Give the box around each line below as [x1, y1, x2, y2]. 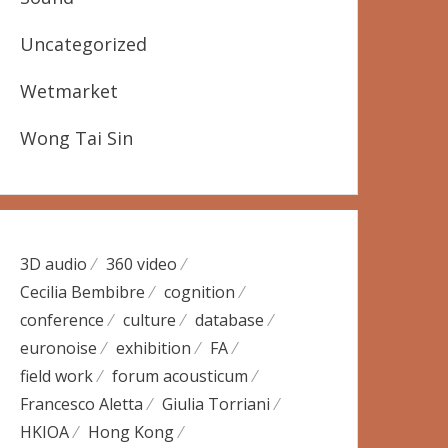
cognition [164, 281, 236, 303]
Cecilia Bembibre [20, 281, 146, 303]
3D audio [20, 253, 88, 275]
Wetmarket [20, 79, 119, 103]
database [195, 309, 265, 331]
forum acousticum [112, 365, 249, 387]
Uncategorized [20, 32, 148, 56]
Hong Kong [88, 421, 175, 443]
